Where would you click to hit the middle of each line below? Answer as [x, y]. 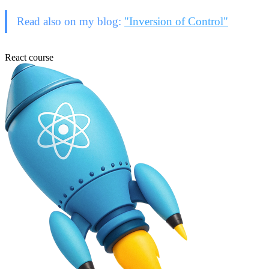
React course [29, 57]
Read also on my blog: [71, 21]
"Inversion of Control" [176, 21]
